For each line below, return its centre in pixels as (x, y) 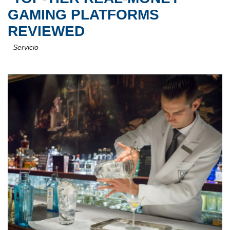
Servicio (28, 47)
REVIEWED (46, 31)
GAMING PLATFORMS (83, 15)
